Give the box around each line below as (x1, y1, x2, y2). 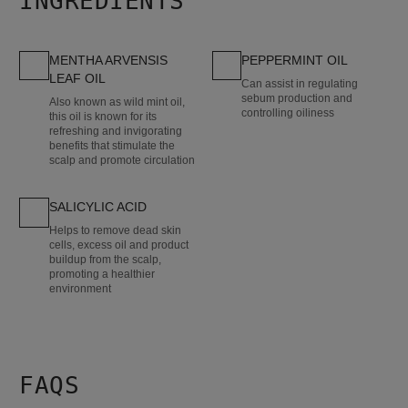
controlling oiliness (241, 106, 335, 119)
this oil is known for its (48, 109, 157, 123)
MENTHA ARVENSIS (48, 52, 168, 67)
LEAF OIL (48, 70, 106, 86)
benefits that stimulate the (48, 138, 175, 152)
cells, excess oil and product (48, 239, 189, 252)
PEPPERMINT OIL (241, 52, 349, 67)
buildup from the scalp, (48, 253, 161, 267)
